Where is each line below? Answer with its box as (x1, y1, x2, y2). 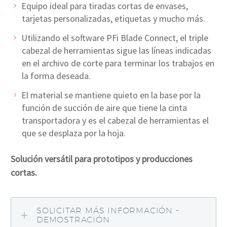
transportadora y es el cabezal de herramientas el (21, 114, 209, 126)
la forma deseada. (21, 69, 91, 82)
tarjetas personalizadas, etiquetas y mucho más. (21, 13, 205, 25)
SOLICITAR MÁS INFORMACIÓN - (36, 205, 179, 215)
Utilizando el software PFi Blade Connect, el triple (21, 31, 208, 44)
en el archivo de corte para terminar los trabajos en (21, 57, 214, 69)
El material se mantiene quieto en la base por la (21, 89, 201, 101)
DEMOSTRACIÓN (36, 214, 110, 224)
